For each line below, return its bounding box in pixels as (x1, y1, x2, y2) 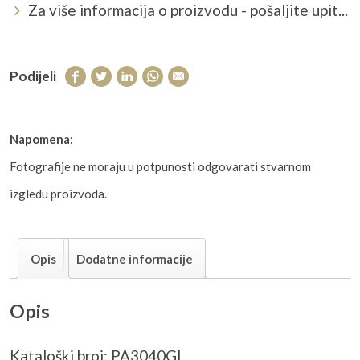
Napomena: (10, 132, 73, 147)
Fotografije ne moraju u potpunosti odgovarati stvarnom (10, 159, 311, 174)
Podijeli (10, 67, 56, 85)
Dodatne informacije (76, 251, 193, 266)
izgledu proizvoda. (10, 186, 107, 202)
